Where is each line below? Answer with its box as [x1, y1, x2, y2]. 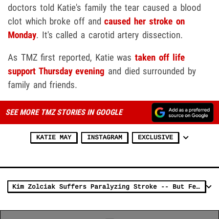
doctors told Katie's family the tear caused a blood [8, 1, 201, 13]
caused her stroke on [104, 15, 185, 27]
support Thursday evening [8, 65, 105, 77]
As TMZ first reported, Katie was [8, 51, 135, 63]
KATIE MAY [36, 133, 71, 141]
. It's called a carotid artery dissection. [36, 29, 183, 41]
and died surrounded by [105, 65, 197, 77]
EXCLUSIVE [138, 133, 173, 141]
